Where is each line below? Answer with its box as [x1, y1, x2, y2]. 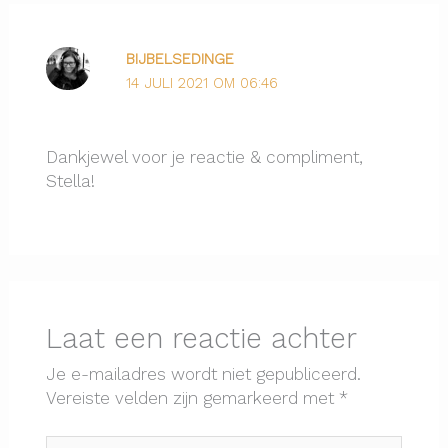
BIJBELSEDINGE [125, 49, 234, 68]
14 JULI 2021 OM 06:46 [125, 73, 278, 92]
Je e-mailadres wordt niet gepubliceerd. [46, 364, 362, 385]
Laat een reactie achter [46, 322, 358, 356]
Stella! [46, 170, 96, 191]
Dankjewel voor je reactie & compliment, [46, 146, 364, 167]
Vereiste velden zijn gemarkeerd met [46, 388, 340, 409]
